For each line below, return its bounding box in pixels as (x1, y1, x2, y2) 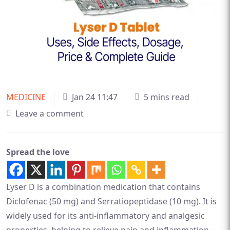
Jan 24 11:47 (72, 91, 118, 103)
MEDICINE (6, 91, 46, 103)
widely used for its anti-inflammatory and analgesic (6, 209, 205, 221)
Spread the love (6, 146, 69, 158)
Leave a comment (15, 107, 84, 119)
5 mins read (144, 91, 189, 103)
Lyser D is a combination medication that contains (6, 181, 200, 193)
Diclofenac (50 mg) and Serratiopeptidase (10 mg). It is (6, 195, 217, 207)
